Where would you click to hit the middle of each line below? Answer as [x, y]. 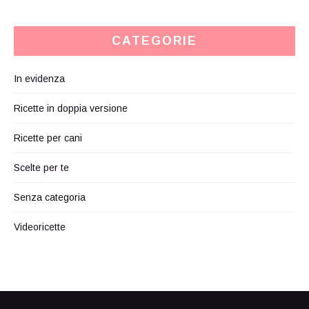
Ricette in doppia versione [71, 108]
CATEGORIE [154, 40]
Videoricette [40, 227]
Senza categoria [50, 197]
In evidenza [39, 78]
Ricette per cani [48, 138]
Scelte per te [41, 167]
